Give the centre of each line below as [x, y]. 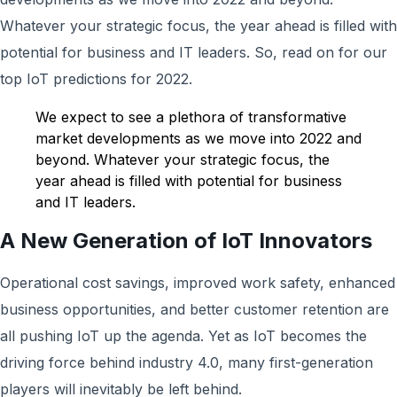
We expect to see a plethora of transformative [191, 117]
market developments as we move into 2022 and [198, 138]
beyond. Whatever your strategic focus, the [183, 160]
